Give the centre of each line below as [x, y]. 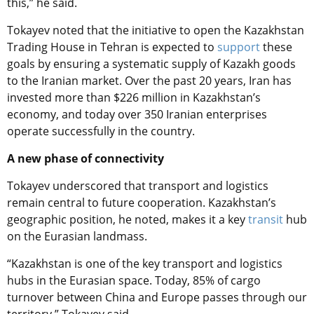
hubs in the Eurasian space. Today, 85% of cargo [134, 281]
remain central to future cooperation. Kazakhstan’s [142, 203]
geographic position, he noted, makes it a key [128, 220]
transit [266, 220]
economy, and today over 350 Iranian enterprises [137, 115]
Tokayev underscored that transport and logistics [138, 186]
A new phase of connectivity [86, 159]
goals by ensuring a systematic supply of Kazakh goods [151, 64]
